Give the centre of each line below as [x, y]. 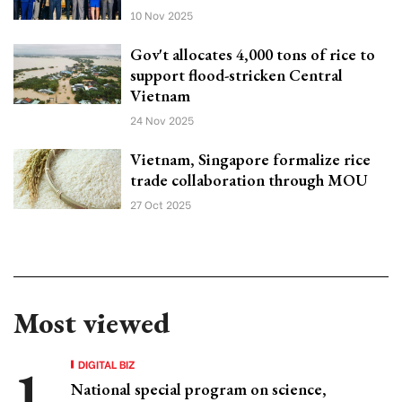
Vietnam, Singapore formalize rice [250, 159]
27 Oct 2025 [161, 204]
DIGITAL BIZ [107, 363]
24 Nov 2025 [162, 119]
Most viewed [92, 323]
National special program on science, [199, 389]
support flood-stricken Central [236, 74]
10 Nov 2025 [162, 14]
